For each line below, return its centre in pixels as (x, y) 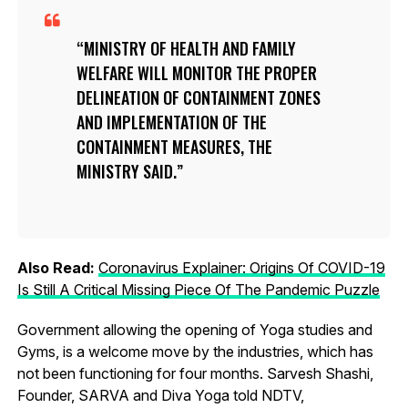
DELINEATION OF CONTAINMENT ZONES (198, 97)
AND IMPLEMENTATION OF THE (171, 122)
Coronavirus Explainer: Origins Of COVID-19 (241, 267)
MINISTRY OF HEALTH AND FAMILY (189, 48)
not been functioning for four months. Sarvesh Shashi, (195, 373)
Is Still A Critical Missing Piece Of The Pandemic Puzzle (198, 289)
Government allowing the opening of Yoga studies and (194, 329)
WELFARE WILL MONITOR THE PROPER (196, 72)
